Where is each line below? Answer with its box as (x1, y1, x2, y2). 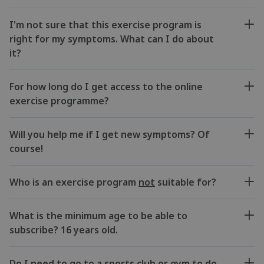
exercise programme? (9, 94, 109, 107)
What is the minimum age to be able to (9, 209, 187, 222)
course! (9, 141, 43, 155)
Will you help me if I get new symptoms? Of (9, 127, 210, 141)
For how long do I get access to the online (9, 80, 203, 93)
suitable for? (155, 175, 216, 189)
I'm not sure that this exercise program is (9, 18, 202, 31)
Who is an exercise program (9, 175, 138, 189)
